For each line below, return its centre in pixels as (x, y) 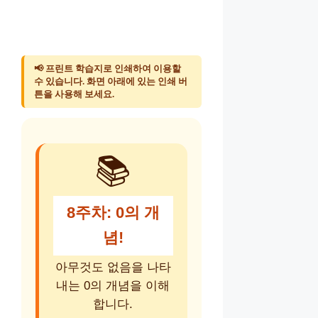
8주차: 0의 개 (113, 212)
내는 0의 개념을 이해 (113, 285)
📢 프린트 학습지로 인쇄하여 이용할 (108, 68)
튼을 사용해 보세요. (74, 94)
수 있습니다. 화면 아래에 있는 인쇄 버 (111, 81)
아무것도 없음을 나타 (113, 267)
